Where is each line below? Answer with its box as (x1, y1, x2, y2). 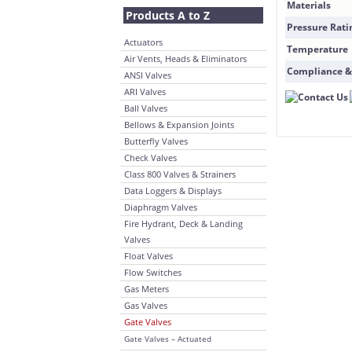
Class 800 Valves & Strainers (124, 168, 236, 180)
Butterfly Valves (124, 135, 188, 147)
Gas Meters (124, 283, 169, 295)
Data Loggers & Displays (124, 185, 222, 196)
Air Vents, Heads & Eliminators (124, 53, 247, 64)
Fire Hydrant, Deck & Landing (124, 218, 243, 229)
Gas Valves (124, 299, 167, 311)
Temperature (287, 42, 348, 56)
